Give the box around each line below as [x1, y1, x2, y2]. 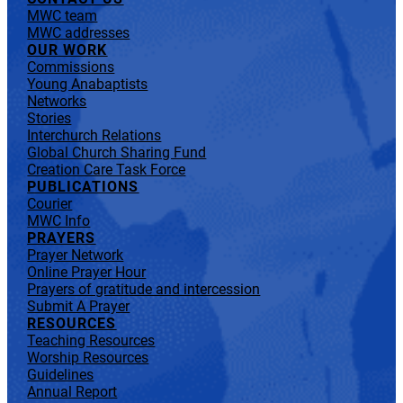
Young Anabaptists [27, 75, 148, 93]
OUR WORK [27, 40, 108, 58]
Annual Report [27, 382, 118, 400]
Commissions [27, 58, 115, 76]
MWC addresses [27, 23, 130, 41]
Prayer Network [27, 246, 124, 264]
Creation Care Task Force [27, 160, 186, 178]
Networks [27, 92, 87, 110]
